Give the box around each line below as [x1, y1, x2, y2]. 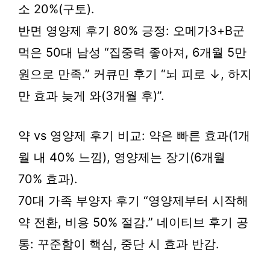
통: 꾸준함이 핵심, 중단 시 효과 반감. [18, 237, 219, 251]
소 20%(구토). [18, 2, 95, 16]
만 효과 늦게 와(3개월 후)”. [18, 89, 165, 103]
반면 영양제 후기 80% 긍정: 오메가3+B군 [18, 24, 245, 38]
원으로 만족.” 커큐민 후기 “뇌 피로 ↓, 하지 [18, 67, 252, 81]
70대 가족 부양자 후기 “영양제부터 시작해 [18, 193, 248, 208]
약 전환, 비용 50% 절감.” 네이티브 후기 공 [18, 215, 248, 230]
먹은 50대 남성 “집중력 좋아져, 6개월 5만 [18, 45, 246, 60]
